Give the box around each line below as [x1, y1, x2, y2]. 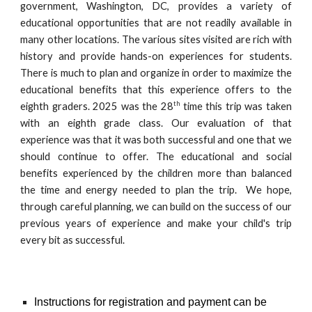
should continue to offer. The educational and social [20, 150, 292, 162]
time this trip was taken [180, 100, 292, 112]
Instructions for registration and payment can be [34, 296, 267, 308]
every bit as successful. [20, 234, 125, 246]
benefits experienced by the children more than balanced [20, 167, 292, 179]
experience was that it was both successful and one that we [20, 134, 292, 146]
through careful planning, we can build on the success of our [20, 201, 292, 212]
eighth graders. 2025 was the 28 [20, 100, 173, 112]
